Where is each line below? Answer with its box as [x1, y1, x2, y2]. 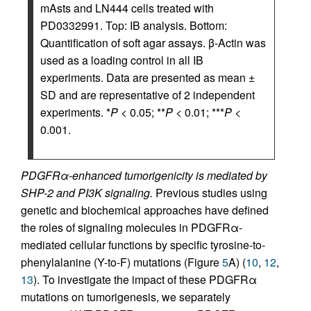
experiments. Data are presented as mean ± [40, 69, 255, 85]
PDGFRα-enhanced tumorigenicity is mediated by [21, 167, 267, 183]
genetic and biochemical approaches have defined [21, 202, 269, 218]
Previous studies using [153, 185, 267, 201]
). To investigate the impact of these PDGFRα [33, 271, 257, 287]
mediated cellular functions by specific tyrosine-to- [21, 237, 265, 253]
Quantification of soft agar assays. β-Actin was [40, 35, 266, 51]
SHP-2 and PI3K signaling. [21, 185, 153, 201]
